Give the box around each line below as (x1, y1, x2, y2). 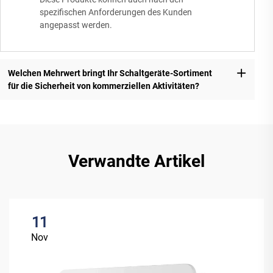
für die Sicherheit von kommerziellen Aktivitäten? (7, 80, 199, 91)
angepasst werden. (40, 20, 112, 30)
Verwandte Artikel (68, 151, 205, 172)
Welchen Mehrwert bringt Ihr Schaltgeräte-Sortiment (7, 68, 212, 78)
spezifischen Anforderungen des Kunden (40, 7, 192, 18)
